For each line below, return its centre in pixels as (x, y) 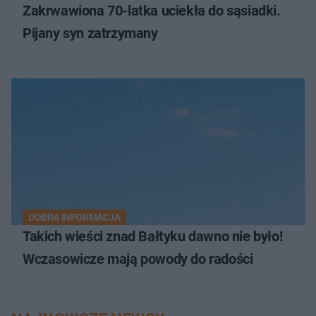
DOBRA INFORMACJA (74, 217)
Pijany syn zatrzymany (90, 33)
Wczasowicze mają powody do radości (138, 259)
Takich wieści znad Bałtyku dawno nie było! (153, 236)
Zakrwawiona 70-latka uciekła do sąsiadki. (152, 10)
